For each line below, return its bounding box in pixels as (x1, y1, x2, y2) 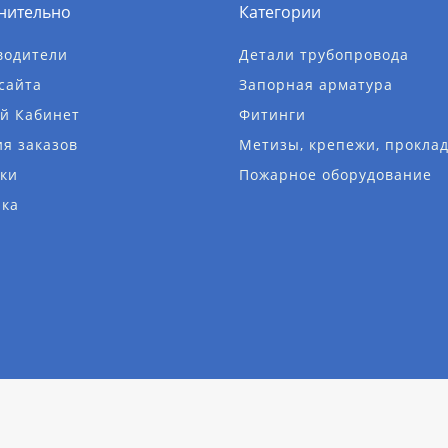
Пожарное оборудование (239, 165, 432, 184)
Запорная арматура (239, 75, 393, 94)
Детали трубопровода (239, 45, 409, 64)
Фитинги (239, 105, 306, 124)
